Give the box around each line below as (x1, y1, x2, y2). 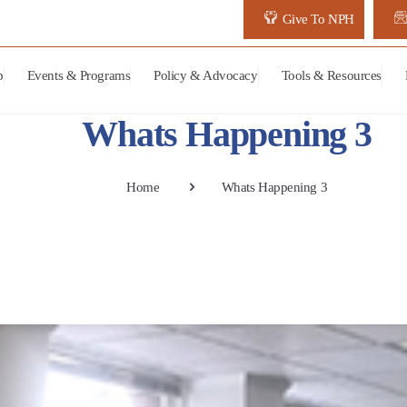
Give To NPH (282, 12, 354, 26)
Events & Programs (26, 68, 131, 83)
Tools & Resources (281, 68, 382, 83)
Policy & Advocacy (154, 68, 258, 83)
